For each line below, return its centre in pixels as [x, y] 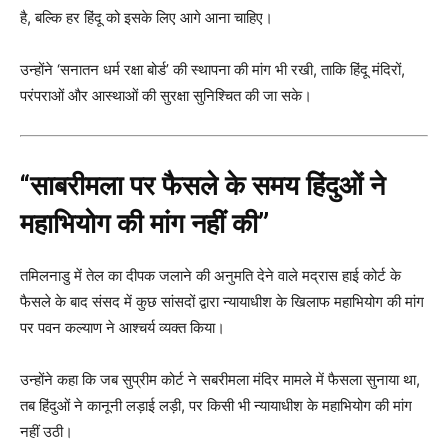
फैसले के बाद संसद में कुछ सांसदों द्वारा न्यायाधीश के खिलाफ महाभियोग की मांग [222, 302]
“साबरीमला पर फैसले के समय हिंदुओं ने [202, 186]
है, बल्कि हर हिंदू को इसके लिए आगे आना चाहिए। [146, 18]
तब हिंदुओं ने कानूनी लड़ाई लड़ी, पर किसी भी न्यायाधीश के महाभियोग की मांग [216, 406]
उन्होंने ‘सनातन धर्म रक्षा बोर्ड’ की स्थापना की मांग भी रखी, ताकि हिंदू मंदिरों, [212, 70]
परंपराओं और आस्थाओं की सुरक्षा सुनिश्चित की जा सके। [166, 96]
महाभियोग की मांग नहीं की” [144, 224]
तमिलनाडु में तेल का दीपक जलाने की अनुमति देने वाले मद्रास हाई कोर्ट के [210, 276]
